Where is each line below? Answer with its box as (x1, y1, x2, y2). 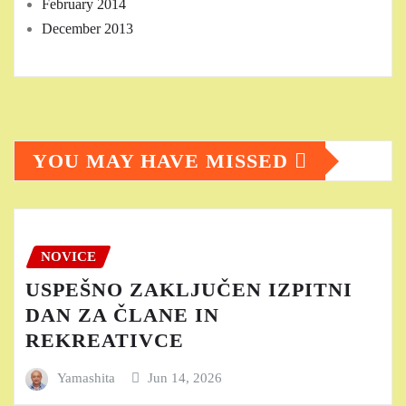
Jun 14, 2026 (148, 370, 223, 385)
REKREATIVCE (25, 328, 184, 352)
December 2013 (42, 21, 133, 37)
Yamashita (56, 370, 115, 385)
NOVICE (41, 249, 96, 265)
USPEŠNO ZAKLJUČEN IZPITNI (25, 277, 353, 301)
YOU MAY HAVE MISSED (33, 150, 295, 173)
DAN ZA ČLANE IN (25, 303, 219, 326)
